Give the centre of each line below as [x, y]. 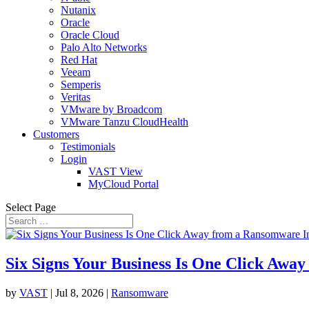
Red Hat [79, 60]
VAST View [116, 171]
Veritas [76, 97]
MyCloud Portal [123, 184]
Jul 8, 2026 [79, 292]
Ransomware [140, 292]
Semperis [81, 84]
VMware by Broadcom [111, 109]
